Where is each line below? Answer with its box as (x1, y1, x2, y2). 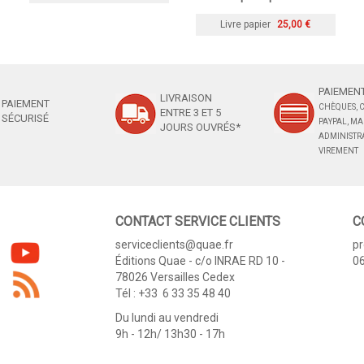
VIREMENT (318, 145, 358, 155)
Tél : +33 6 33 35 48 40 (115, 286, 231, 300)
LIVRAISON (159, 91, 212, 104)
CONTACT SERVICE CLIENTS (115, 213, 280, 229)
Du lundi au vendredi (115, 310, 219, 324)
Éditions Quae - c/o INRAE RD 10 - (115, 253, 285, 267)
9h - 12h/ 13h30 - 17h (115, 327, 225, 340)
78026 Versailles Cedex (115, 270, 235, 284)
